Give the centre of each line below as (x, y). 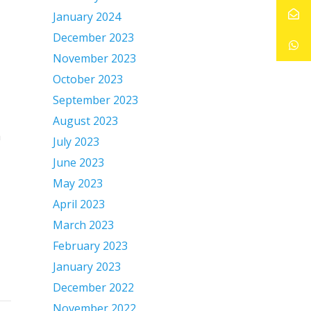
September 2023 (95, 100)
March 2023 (83, 225)
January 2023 (87, 267)
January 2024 (87, 17)
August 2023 (85, 121)
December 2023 (93, 37)
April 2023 (79, 204)
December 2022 (93, 287)
